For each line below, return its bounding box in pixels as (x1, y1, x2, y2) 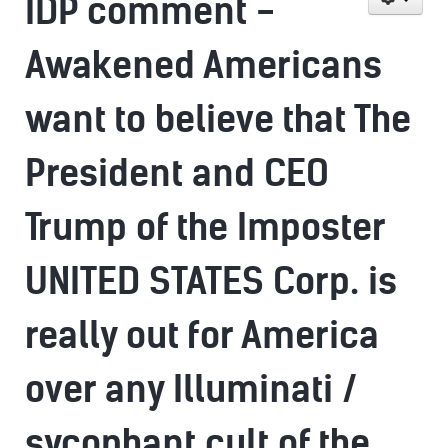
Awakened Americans (25, 43, 382, 88)
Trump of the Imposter (25, 205, 385, 250)
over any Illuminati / (25, 367, 358, 412)
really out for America (25, 313, 379, 358)
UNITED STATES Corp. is (25, 259, 397, 304)
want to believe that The (25, 97, 411, 142)
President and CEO (25, 151, 329, 196)
